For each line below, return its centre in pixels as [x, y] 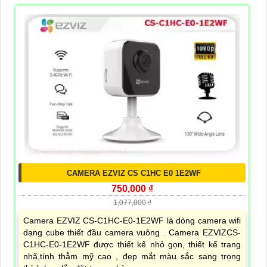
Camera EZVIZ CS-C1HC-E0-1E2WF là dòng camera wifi [132, 221]
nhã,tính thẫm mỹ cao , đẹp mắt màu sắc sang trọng [132, 257]
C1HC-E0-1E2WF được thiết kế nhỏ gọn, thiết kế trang [132, 245]
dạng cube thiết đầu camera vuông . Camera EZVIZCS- [132, 233]
